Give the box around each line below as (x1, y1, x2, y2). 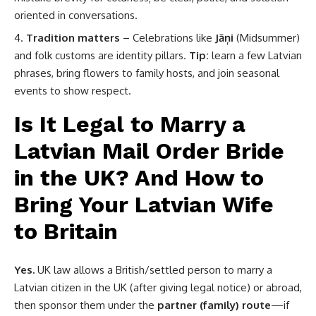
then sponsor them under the (14, 298, 157, 312)
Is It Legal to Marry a (14, 111, 245, 138)
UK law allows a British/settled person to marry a (35, 263, 272, 277)
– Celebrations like (120, 31, 215, 45)
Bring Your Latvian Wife (14, 191, 274, 219)
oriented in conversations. (14, 8, 138, 22)
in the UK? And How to (14, 164, 264, 192)
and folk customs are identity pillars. (14, 49, 189, 63)
